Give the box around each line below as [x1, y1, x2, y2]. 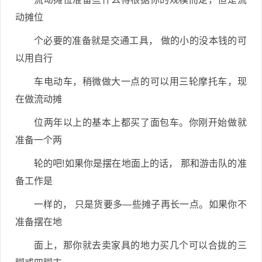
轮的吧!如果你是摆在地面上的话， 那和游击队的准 [34, 158, 247, 168]
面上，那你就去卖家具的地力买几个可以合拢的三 [34, 240, 247, 250]
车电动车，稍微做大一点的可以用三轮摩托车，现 [34, 77, 247, 87]
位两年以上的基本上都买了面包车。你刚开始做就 [34, 118, 247, 127]
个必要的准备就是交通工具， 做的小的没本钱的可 [34, 36, 247, 46]
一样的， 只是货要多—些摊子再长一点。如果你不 [34, 199, 247, 209]
